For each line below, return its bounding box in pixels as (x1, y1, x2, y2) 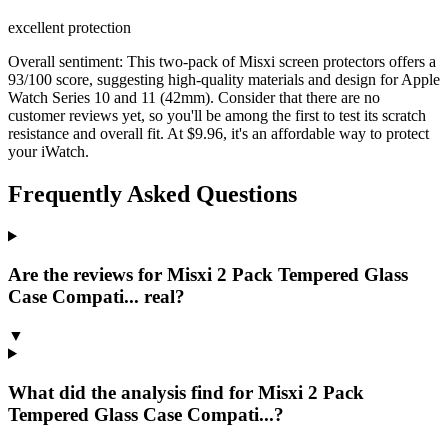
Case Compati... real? (8, 286, 185, 308)
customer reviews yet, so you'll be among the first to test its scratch (8, 106, 426, 124)
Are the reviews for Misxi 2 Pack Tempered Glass (8, 264, 408, 286)
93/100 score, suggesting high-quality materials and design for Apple (8, 70, 440, 88)
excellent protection (8, 18, 131, 36)
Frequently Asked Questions (8, 180, 297, 207)
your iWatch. (8, 142, 89, 160)
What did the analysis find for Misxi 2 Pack (8, 381, 364, 403)
